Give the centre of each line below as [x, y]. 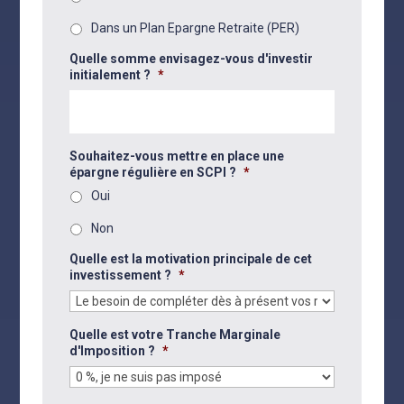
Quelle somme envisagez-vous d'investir [192, 59]
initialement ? [110, 75]
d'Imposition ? [113, 351]
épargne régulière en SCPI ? [153, 172]
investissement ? [121, 275]
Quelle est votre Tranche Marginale [175, 335]
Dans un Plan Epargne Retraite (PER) [196, 28]
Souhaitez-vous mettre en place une [177, 156]
